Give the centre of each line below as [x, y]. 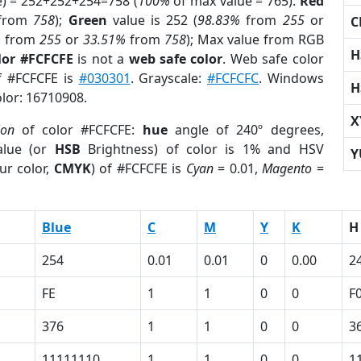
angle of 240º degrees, [245, 130]
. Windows [291, 78]
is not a [101, 59]
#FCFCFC [233, 78]
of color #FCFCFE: [78, 130]
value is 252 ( [152, 20]
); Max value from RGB [255, 39]
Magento [287, 168]
